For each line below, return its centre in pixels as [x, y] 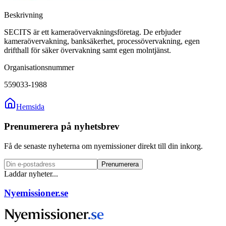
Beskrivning [23, 15]
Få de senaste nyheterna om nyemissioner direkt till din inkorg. [103, 146]
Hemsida [30, 107]
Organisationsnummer [39, 68]
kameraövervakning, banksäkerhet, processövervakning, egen [102, 41]
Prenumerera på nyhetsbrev [62, 126]
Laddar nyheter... [31, 174]
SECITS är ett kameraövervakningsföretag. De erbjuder [93, 32]
